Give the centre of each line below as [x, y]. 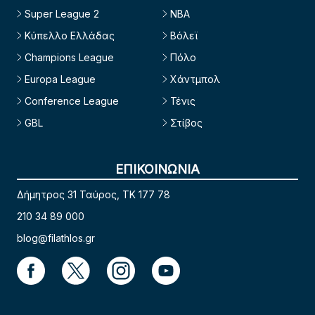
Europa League [60, 79]
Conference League [72, 101]
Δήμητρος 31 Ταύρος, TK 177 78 [94, 195]
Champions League [69, 58]
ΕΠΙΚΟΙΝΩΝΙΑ [157, 169]
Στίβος [186, 123]
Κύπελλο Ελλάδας [70, 36]
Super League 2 [62, 14]
